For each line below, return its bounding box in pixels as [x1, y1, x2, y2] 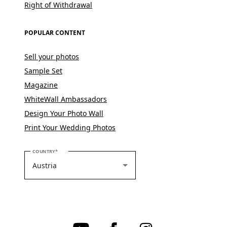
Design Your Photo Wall [24, 108, 103, 119]
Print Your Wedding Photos [24, 123, 116, 133]
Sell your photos [24, 52, 79, 62]
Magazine [24, 80, 58, 90]
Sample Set [24, 66, 62, 76]
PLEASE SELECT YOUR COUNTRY [54, 147, 127, 155]
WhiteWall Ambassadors [24, 94, 107, 104]
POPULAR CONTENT [24, 28, 85, 37]
